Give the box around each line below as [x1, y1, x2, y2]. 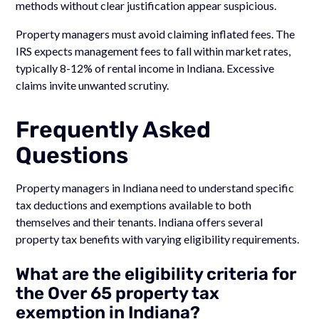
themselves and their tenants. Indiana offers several [16, 214, 263, 229]
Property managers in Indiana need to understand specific [16, 180, 295, 194]
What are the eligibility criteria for [16, 263, 297, 284]
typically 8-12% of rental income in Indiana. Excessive [16, 61, 275, 75]
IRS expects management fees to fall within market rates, [16, 43, 291, 58]
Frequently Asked [16, 115, 211, 143]
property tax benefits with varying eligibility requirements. [16, 231, 300, 246]
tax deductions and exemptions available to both [16, 197, 252, 211]
